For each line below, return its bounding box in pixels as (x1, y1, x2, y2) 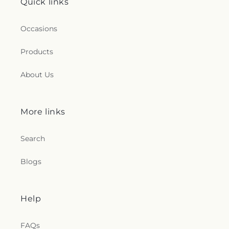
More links (20, 107, 65, 117)
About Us (20, 70, 54, 79)
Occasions (20, 24, 57, 33)
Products (20, 47, 53, 56)
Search (20, 134, 45, 143)
